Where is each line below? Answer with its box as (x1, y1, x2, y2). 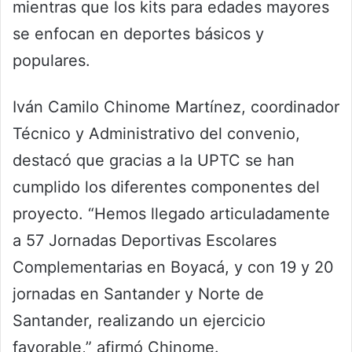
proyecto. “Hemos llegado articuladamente (13, 204, 330, 224)
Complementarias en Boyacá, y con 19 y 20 (13, 258, 334, 277)
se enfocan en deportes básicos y (13, 24, 264, 44)
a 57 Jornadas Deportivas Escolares (13, 231, 277, 251)
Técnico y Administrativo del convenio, (13, 124, 300, 144)
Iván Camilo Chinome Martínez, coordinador (13, 97, 339, 117)
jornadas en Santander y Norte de (13, 284, 264, 304)
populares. (13, 51, 90, 71)
